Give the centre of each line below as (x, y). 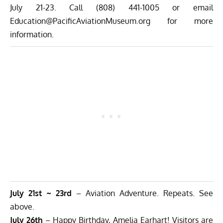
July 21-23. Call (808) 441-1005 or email (111, 8)
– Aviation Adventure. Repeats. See (142, 193)
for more (182, 21)
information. (32, 35)
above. (22, 207)
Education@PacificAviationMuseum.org (80, 21)
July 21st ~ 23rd (41, 193)
